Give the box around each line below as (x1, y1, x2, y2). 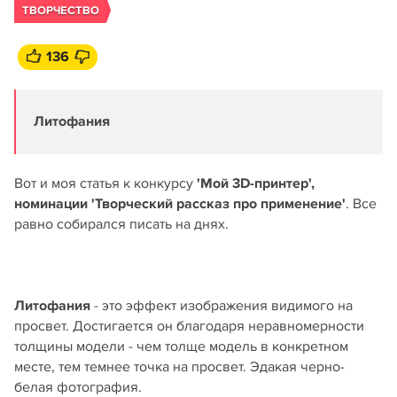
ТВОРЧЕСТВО (22, 4, 99, 18)
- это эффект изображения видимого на (90, 297, 353, 315)
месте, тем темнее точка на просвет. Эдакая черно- (14, 358, 345, 376)
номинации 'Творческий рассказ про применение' (14, 195, 346, 213)
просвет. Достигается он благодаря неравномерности (14, 317, 364, 335)
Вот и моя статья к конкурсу (14, 175, 197, 192)
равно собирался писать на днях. (14, 215, 229, 233)
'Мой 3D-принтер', (197, 175, 315, 192)
